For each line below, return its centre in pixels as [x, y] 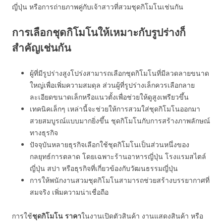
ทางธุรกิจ [44, 133]
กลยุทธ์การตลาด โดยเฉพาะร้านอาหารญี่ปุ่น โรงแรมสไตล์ [118, 156]
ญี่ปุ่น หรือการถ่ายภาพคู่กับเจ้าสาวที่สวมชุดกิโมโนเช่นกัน [98, 7]
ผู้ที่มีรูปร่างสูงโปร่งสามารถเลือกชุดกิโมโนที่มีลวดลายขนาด [119, 73]
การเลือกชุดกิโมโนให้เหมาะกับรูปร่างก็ [99, 32]
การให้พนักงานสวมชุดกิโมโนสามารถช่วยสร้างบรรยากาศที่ [120, 180]
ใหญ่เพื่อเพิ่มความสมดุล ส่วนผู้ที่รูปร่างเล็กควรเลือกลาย [112, 85]
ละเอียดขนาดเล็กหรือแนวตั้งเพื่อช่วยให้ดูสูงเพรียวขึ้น [109, 97]
